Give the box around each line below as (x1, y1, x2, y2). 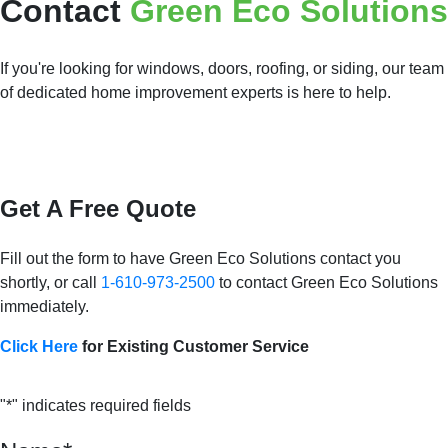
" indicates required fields (12, 396, 191, 414)
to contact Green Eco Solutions (215, 273, 438, 291)
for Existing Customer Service (78, 337, 309, 355)
